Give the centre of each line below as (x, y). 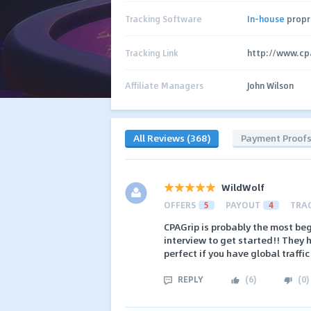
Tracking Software (163, 18)
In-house (266, 19)
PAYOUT (243, 205)
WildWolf (243, 187)
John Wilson (270, 85)
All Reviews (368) (172, 137)
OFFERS (180, 205)
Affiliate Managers (164, 85)
